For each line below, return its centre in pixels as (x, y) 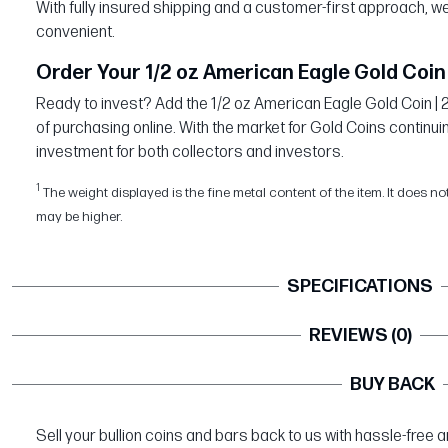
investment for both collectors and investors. (190, 152)
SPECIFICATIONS (360, 286)
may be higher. (79, 216)
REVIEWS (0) (360, 335)
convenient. (75, 32)
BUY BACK (392, 384)
